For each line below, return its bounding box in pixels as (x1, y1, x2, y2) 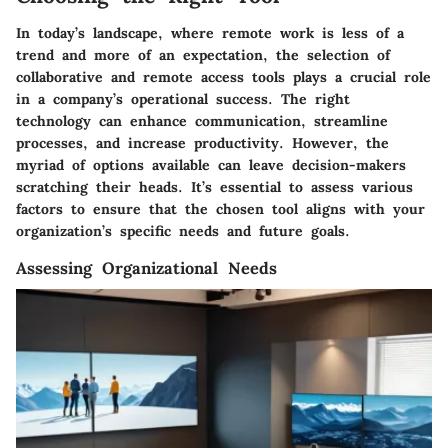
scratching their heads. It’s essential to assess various (16, 178, 413, 197)
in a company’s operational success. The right (16, 90, 350, 109)
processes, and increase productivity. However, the (16, 134, 389, 153)
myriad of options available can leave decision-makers (16, 156, 406, 175)
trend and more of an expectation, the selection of (16, 46, 390, 65)
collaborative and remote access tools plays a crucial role (16, 68, 431, 87)
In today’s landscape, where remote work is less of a (16, 24, 404, 43)
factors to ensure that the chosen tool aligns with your (16, 200, 425, 219)
